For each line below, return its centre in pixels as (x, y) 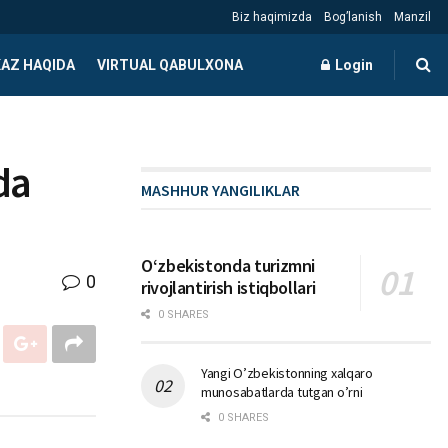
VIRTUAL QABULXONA (169, 65)
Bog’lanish (353, 17)
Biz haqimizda (272, 17)
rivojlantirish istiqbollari (228, 287)
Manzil (412, 17)
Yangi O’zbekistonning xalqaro (287, 373)
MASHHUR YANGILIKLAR (220, 190)
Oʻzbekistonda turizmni (228, 265)
